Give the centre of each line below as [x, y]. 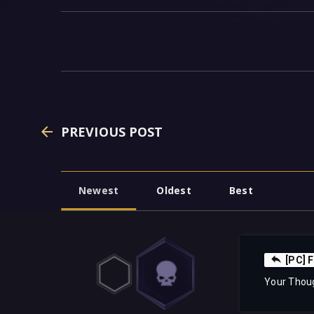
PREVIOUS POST [112, 132]
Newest [99, 191]
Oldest [174, 191]
